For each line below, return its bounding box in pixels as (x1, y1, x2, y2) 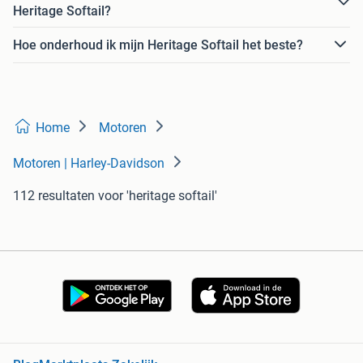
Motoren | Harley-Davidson (13, 156, 164, 172)
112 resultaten (13, 188, 95, 204)
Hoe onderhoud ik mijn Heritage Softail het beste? (13, 36, 303, 53)
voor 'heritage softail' (98, 188, 217, 204)
